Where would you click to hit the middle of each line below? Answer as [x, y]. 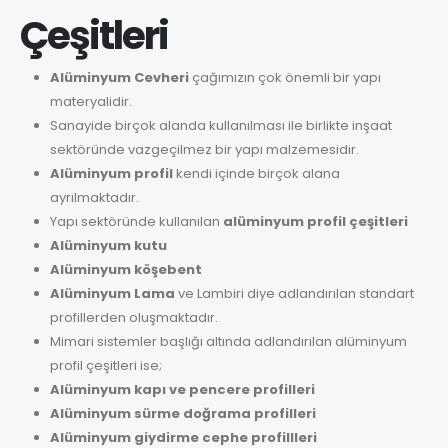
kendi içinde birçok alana [256, 173]
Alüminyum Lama [112, 293]
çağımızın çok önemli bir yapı [284, 77]
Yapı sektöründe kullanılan [136, 221]
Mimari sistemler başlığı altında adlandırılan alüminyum [228, 341]
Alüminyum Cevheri [119, 77]
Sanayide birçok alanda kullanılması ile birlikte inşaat [220, 125]
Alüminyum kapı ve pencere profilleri [182, 389]
